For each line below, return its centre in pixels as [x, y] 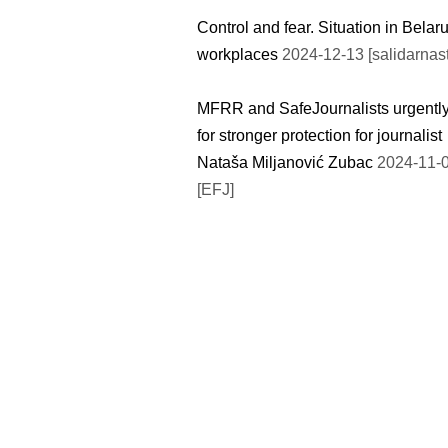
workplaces [237, 54]
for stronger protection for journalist [319, 135]
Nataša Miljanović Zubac [285, 162]
